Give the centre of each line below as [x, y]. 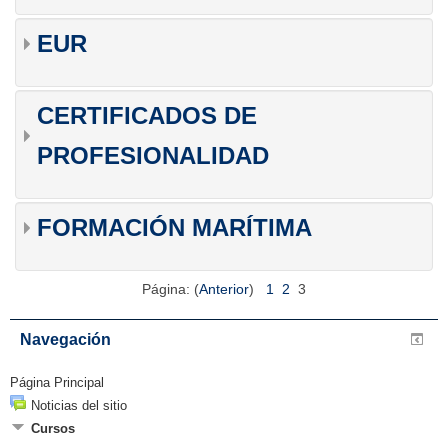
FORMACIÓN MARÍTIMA [174, 228]
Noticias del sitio [79, 405]
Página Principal [57, 382]
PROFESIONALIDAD [153, 156]
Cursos [53, 428]
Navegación [65, 339]
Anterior [224, 289]
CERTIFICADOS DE [147, 116]
